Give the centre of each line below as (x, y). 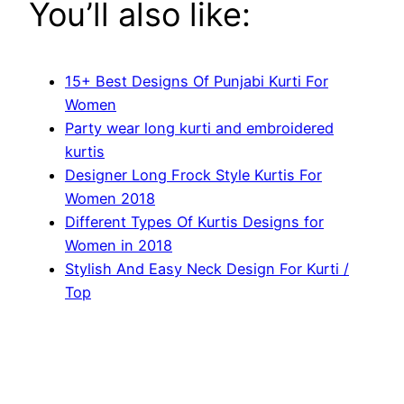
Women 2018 (110, 198)
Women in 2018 (119, 245)
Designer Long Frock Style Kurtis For (193, 174)
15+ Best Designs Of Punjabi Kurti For (197, 81)
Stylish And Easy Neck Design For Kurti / (207, 268)
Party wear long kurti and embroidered (199, 128)
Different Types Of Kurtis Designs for (194, 221)
